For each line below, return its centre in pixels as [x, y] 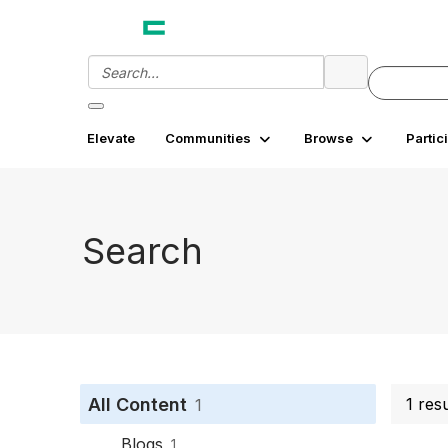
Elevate [111, 138]
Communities [208, 138]
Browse [328, 138]
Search [142, 250]
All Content [137, 404]
